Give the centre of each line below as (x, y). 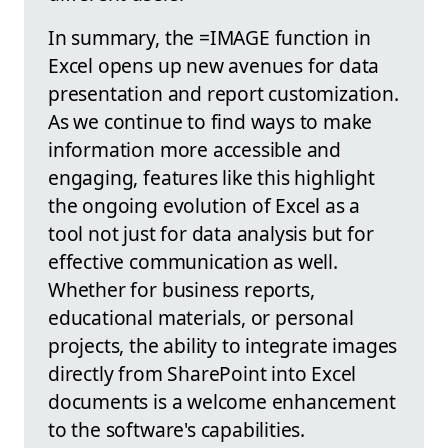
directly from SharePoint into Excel (202, 373)
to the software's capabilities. (177, 429)
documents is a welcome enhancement (222, 401)
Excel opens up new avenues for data (214, 65)
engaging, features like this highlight (211, 177)
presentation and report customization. (223, 93)
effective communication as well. (193, 261)
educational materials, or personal (201, 317)
